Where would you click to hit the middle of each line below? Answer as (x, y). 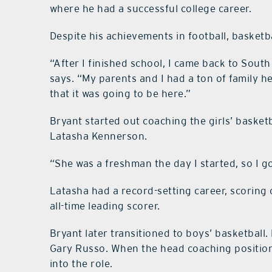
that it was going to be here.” (120, 94)
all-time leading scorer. (105, 206)
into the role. (81, 264)
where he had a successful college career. (151, 9)
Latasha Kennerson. (98, 136)
